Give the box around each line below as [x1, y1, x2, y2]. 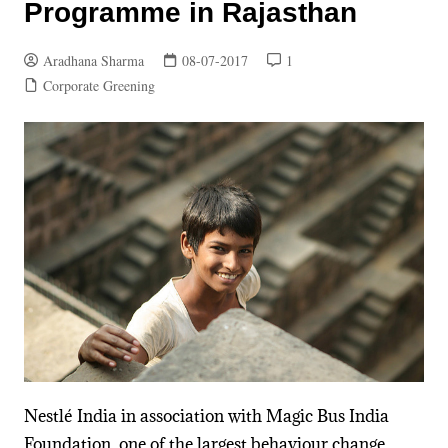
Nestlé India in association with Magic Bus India [23, 405, 389, 428]
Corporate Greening [42, 76, 155, 95]
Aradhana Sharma [42, 51, 144, 70]
